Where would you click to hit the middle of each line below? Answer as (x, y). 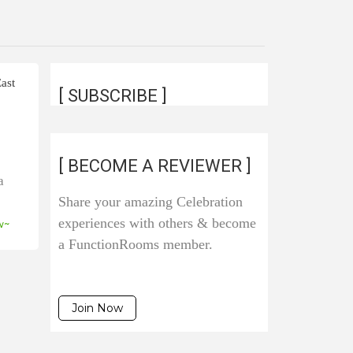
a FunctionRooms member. (135, 244)
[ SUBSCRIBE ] (112, 96)
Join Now (97, 308)
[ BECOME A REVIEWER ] (154, 166)
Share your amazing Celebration (150, 202)
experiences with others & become (157, 223)
